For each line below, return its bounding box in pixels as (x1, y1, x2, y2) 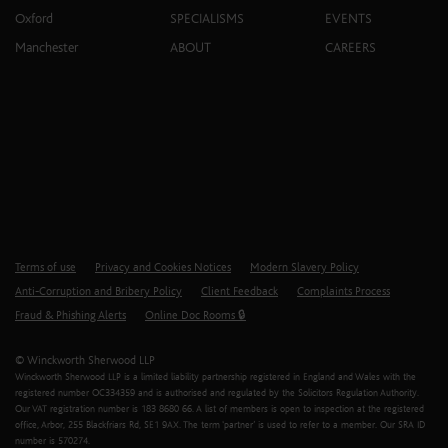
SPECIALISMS (170, 11, 244, 27)
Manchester (15, 40, 78, 56)
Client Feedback (201, 284, 278, 298)
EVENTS (325, 11, 372, 27)
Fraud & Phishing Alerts (15, 308, 126, 322)
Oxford (15, 11, 53, 27)
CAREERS (325, 40, 376, 56)
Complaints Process (297, 284, 390, 298)
